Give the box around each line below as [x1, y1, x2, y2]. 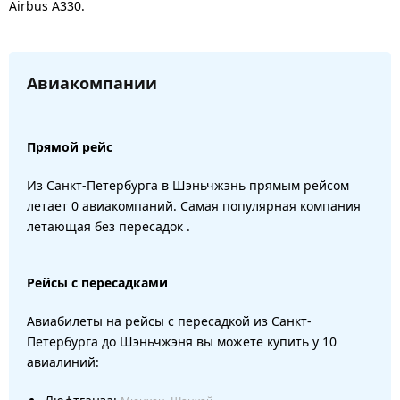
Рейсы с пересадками [27, 273, 168, 291]
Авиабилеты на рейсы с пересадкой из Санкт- [27, 312, 312, 329]
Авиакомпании [27, 71, 157, 94]
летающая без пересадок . [27, 217, 190, 235]
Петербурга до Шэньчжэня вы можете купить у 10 [27, 332, 337, 350]
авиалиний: [27, 353, 99, 371]
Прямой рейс [27, 137, 112, 155]
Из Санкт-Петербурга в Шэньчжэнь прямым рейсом [27, 176, 349, 194]
